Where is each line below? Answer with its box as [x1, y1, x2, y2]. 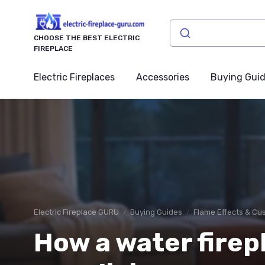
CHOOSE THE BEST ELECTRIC [34, 34, 140, 43]
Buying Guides [130, 208, 182, 217]
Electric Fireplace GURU [34, 208, 119, 217]
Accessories [136, 72, 189, 83]
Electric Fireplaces [34, 72, 115, 83]
